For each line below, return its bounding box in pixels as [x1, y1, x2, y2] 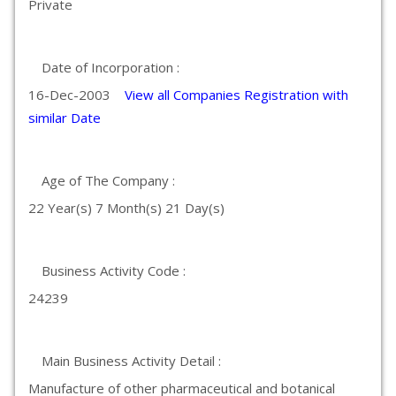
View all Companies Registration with [125, 86, 348, 103]
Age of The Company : [42, 171, 175, 189]
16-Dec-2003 [28, 86, 125, 103]
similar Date [28, 109, 101, 126]
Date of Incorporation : [42, 58, 179, 76]
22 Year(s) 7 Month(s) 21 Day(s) [28, 199, 225, 217]
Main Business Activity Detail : [42, 352, 221, 369]
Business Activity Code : [42, 262, 186, 279]
